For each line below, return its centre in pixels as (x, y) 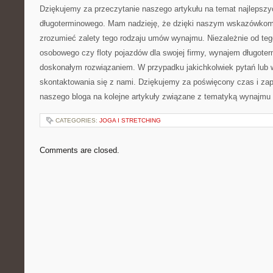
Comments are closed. (80, 150)
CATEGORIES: (77, 120)
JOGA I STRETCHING (130, 120)
